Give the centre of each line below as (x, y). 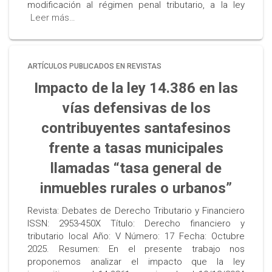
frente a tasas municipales (136, 148)
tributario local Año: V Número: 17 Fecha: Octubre (136, 236)
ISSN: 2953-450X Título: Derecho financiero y (136, 223)
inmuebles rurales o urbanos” (136, 188)
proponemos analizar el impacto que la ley (136, 262)
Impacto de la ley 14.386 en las (136, 88)
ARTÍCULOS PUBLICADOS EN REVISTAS (94, 66)
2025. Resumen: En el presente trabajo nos (136, 249)
